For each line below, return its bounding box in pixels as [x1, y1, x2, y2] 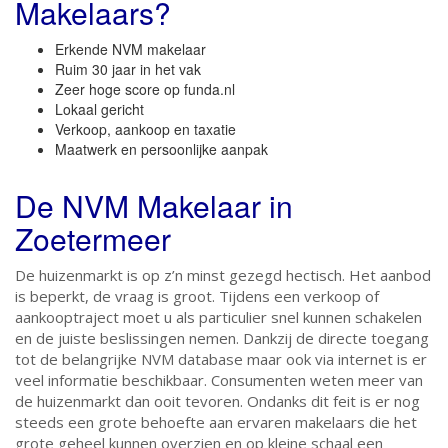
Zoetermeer [15, 217, 171, 260]
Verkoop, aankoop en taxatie [55, 119, 236, 139]
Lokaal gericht [55, 99, 144, 119]
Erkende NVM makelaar [55, 39, 206, 59]
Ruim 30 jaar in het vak [55, 59, 201, 79]
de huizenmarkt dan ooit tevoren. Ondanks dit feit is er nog [15, 391, 420, 411]
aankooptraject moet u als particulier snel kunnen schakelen [15, 307, 422, 327]
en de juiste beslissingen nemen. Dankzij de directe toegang [15, 328, 429, 348]
